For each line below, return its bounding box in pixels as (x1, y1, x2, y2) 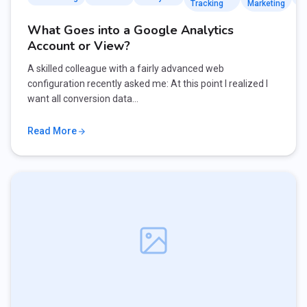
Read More (27, 125, 77, 136)
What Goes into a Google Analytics (27, 22, 234, 38)
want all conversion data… (27, 93, 138, 104)
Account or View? (27, 38, 130, 54)
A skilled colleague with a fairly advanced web (27, 63, 224, 74)
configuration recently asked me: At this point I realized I (27, 78, 268, 89)
